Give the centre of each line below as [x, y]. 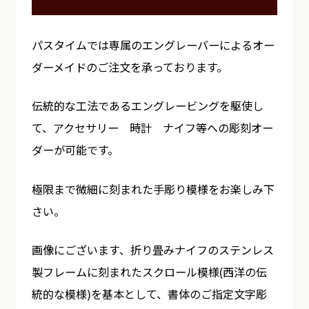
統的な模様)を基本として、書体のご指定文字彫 [149, 293]
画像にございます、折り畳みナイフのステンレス [152, 249]
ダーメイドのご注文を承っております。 [129, 67]
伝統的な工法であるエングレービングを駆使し [147, 106]
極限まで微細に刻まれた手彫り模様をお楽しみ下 [153, 189]
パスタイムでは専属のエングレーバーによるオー [153, 45]
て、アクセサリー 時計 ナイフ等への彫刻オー [152, 128]
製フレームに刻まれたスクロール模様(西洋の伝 [149, 271]
